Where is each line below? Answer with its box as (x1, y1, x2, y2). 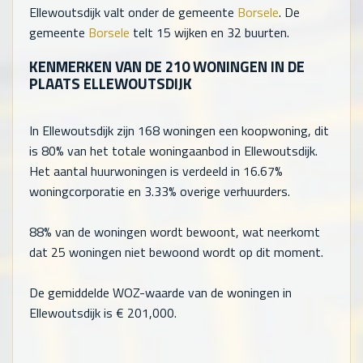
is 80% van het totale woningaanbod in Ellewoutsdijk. (29, 140, 318, 160)
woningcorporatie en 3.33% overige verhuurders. (29, 181, 290, 201)
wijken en (171, 23, 227, 43)
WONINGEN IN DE (190, 55, 305, 79)
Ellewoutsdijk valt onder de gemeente (29, 2, 237, 23)
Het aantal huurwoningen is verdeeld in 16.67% (29, 160, 283, 181)
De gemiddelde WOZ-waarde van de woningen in (29, 282, 292, 302)
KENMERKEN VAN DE (29, 55, 165, 79)
